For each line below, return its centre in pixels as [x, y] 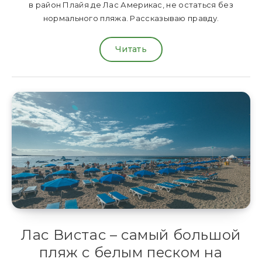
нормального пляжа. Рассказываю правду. [131, 18]
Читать [131, 49]
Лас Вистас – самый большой [131, 235]
